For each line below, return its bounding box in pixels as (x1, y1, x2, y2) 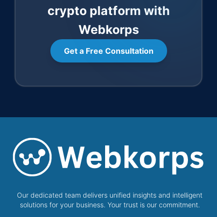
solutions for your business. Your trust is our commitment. (19, 201, 200, 209)
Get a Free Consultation (63, 46, 154, 56)
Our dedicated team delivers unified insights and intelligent (17, 191, 202, 200)
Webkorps (78, 22, 139, 37)
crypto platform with (47, 3, 170, 18)
